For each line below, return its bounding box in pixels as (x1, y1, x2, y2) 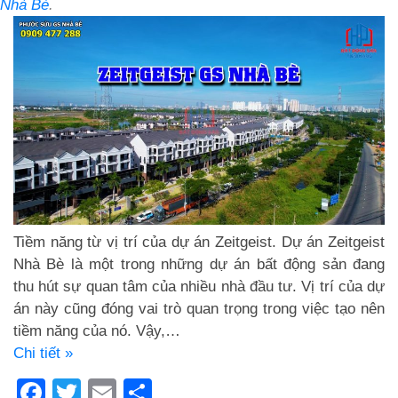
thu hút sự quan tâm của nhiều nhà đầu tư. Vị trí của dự (13, 277, 385, 295)
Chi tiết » (13, 344, 73, 362)
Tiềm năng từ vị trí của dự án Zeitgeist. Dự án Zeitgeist (13, 233, 385, 251)
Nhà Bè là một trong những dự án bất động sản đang (13, 255, 385, 273)
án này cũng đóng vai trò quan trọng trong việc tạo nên (13, 299, 385, 317)
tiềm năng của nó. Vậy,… (13, 322, 180, 339)
